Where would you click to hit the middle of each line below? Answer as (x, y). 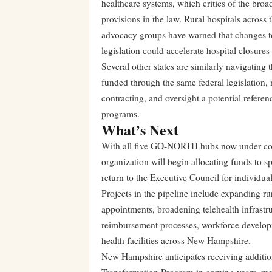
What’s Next (140, 130)
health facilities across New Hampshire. (176, 241)
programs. (121, 114)
